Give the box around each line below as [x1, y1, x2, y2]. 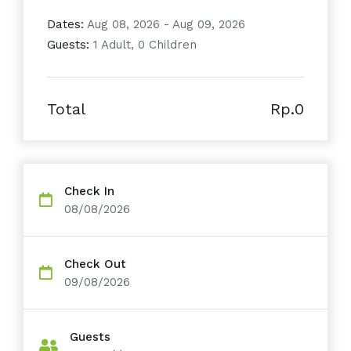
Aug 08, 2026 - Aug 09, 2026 [84, 17, 245, 31]
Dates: [47, 17, 84, 31]
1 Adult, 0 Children [89, 38, 197, 52]
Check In [64, 184, 114, 198]
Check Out [64, 257, 126, 271]
